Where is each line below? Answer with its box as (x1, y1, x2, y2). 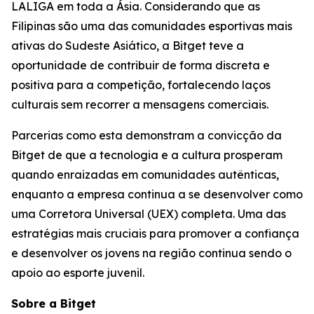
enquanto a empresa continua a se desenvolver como (11, 187, 303, 201)
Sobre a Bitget (11, 296, 96, 310)
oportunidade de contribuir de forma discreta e (11, 58, 270, 72)
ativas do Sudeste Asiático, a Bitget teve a (11, 39, 244, 53)
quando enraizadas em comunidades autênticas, (11, 168, 279, 182)
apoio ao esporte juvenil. (11, 266, 144, 280)
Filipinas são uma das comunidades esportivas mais (11, 19, 292, 33)
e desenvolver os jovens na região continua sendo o (11, 246, 292, 260)
